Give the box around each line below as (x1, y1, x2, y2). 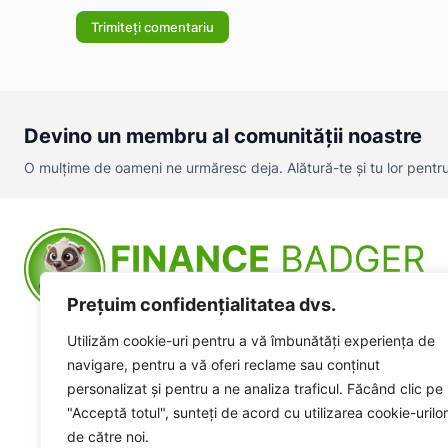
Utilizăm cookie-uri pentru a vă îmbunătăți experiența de (67, 332, 435, 349)
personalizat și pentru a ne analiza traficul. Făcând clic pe (67, 380, 443, 397)
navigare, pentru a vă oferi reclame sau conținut (67, 356, 380, 373)
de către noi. (67, 428, 149, 445)
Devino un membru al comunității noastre (24, 124, 422, 149)
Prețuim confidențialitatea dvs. (67, 294, 336, 315)
